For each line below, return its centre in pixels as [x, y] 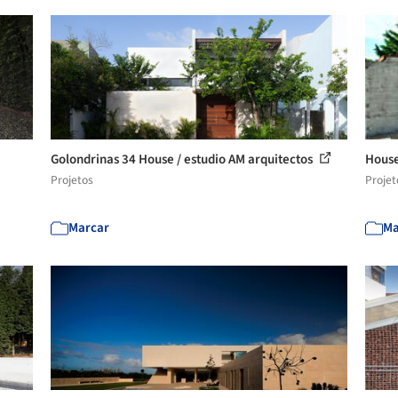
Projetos [72, 179]
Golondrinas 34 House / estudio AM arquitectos [183, 159]
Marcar [89, 227]
